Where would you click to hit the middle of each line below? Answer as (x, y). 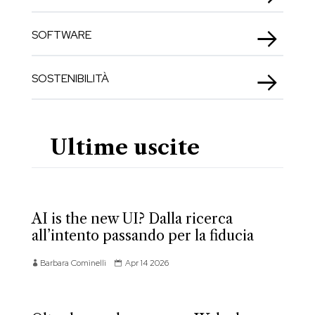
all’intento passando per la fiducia (142, 236)
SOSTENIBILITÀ (70, 79)
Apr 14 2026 (147, 263)
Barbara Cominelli (73, 263)
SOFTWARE (61, 35)
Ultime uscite (124, 148)
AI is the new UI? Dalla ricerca (132, 219)
